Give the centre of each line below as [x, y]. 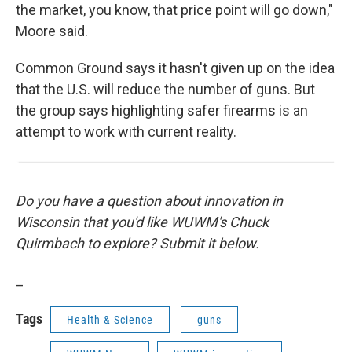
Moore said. [52, 31]
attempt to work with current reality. [126, 132]
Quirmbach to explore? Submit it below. [137, 243]
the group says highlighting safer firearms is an [162, 110]
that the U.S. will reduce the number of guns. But [165, 89]
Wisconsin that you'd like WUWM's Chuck [142, 222]
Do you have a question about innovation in [149, 200]
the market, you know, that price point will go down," [174, 10]
